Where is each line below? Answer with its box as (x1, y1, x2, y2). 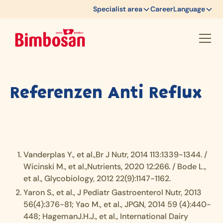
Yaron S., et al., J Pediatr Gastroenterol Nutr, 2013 (23, 187, 202, 198)
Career (150, 4, 173, 13)
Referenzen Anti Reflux (10, 82, 202, 101)
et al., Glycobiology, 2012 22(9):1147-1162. (23, 173, 171, 184)
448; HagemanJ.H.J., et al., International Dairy (23, 211, 189, 222)
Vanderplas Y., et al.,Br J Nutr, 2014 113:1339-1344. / (23, 149, 208, 160)
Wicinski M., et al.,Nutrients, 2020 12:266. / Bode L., (23, 161, 207, 172)
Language (173, 4, 205, 13)
